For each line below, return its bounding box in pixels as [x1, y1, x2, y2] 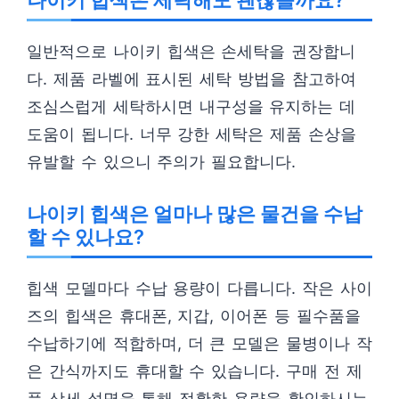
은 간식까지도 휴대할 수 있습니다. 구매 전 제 [27, 362, 362, 380]
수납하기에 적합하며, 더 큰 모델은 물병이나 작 [27, 334, 372, 353]
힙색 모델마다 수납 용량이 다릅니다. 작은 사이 [27, 279, 372, 297]
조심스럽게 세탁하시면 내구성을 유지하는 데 [27, 97, 356, 116]
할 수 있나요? [27, 225, 144, 248]
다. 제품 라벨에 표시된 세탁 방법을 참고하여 [27, 69, 356, 88]
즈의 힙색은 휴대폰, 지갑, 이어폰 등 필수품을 [27, 306, 361, 325]
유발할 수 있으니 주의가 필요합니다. [27, 152, 297, 171]
